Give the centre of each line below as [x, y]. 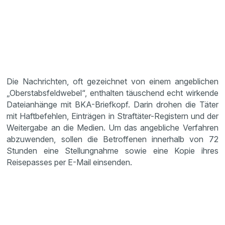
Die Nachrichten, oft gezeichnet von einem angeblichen [113, 81]
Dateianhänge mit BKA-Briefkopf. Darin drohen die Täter [113, 104]
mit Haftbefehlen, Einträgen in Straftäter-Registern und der [113, 116]
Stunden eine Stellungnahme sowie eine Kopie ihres [113, 150]
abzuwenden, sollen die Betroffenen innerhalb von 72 [113, 139]
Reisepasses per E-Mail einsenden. [70, 162]
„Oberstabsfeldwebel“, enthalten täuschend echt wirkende [113, 93]
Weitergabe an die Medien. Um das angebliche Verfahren [113, 127]
